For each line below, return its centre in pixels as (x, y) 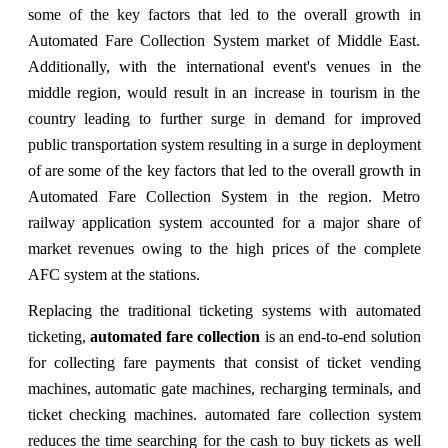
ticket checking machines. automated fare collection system (224, 414)
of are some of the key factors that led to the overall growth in (224, 170)
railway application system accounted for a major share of (224, 222)
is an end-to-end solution (340, 336)
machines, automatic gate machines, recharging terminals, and (224, 388)
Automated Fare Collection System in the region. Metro (224, 196)
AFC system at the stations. (113, 274)
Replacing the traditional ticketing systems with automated (224, 310)
